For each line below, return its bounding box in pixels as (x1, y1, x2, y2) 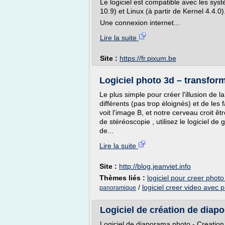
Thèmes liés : (99, 174, 147, 182)
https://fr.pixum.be (120, 54, 176, 62)
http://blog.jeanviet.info (119, 162, 191, 170)
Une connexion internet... (100, 19, 180, 27)
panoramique (99, 184, 136, 191)
